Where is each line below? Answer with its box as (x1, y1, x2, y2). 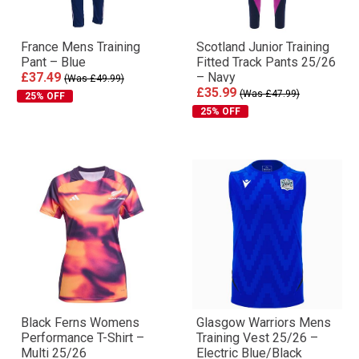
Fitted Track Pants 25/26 (196, 54, 336, 70)
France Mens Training (21, 39, 140, 54)
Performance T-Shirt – (21, 330, 144, 345)
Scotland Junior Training (196, 39, 329, 54)
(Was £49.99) (64, 73, 124, 84)
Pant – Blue (21, 54, 86, 70)
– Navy (196, 70, 236, 85)
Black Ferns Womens (21, 315, 139, 330)
